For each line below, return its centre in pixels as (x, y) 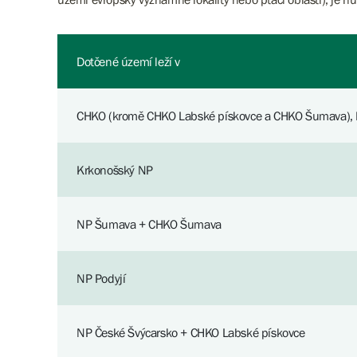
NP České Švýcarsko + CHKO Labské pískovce (191, 332)
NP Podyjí (101, 278)
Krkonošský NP (115, 170)
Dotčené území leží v (128, 61)
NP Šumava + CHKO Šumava (149, 224)
